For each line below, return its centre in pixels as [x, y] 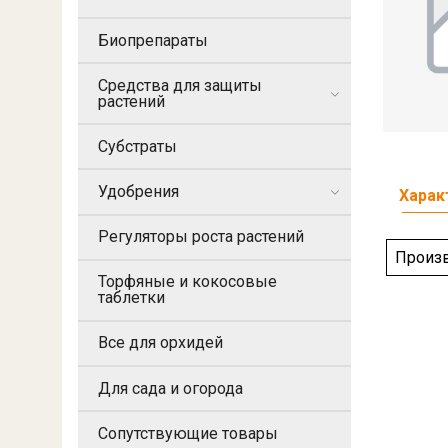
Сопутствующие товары [188, 433]
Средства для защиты [180, 85]
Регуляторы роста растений [201, 237]
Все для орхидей [160, 343]
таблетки [131, 298]
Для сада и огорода [170, 388]
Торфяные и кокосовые [187, 282]
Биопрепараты [153, 40]
